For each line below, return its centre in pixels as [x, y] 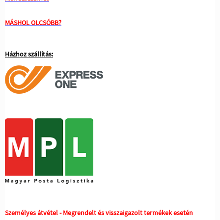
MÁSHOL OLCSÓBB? [33, 22]
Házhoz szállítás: [29, 54]
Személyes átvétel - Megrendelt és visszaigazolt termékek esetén [99, 212]
